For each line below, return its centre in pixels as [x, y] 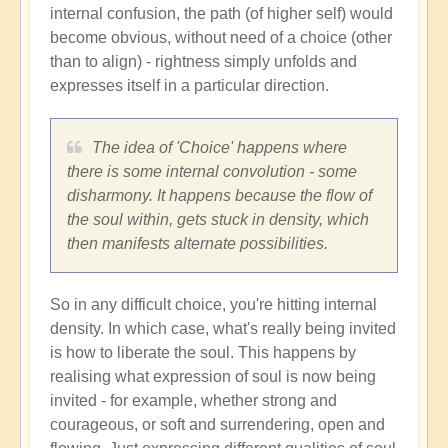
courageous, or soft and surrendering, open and [217, 424]
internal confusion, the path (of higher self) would [221, 13]
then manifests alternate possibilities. [197, 243]
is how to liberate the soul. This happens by [203, 352]
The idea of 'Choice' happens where [219, 147]
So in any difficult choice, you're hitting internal [213, 304]
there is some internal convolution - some [212, 171]
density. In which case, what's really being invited [223, 328]
